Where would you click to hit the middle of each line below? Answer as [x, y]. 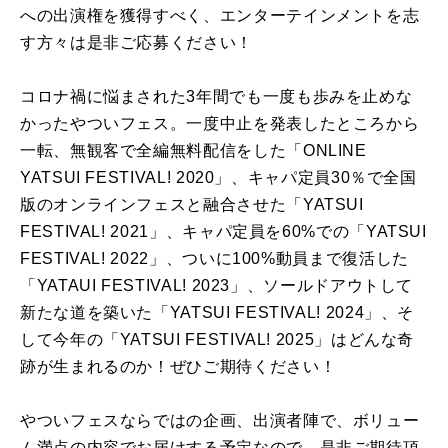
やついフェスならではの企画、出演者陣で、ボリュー [220, 421]
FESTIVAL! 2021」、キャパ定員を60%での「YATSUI [223, 232]
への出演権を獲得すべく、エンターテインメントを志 [220, 16]
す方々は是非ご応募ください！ [136, 43]
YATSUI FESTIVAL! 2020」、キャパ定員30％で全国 [218, 178]
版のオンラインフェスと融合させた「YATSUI [192, 205]
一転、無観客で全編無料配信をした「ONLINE [193, 151]
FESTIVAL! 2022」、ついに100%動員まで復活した [214, 259]
